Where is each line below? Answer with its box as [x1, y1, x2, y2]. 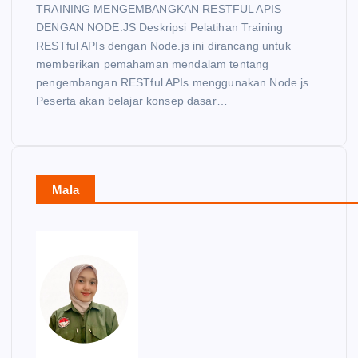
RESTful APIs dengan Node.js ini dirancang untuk [36, 39, 291, 53]
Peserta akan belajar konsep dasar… [36, 94, 228, 108]
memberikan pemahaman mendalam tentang [36, 58, 269, 71]
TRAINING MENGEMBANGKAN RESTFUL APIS [36, 2, 282, 16]
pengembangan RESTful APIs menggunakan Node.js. [36, 76, 312, 89]
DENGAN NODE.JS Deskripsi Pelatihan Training [36, 21, 284, 34]
